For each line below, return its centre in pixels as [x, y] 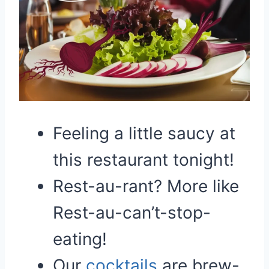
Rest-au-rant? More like [146, 186]
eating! [80, 239]
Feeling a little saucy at [144, 133]
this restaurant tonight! [144, 160]
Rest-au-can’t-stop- [132, 213]
